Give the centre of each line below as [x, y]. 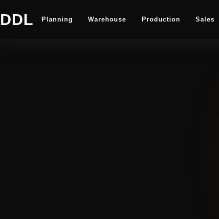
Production [161, 20]
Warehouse [107, 20]
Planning [57, 20]
